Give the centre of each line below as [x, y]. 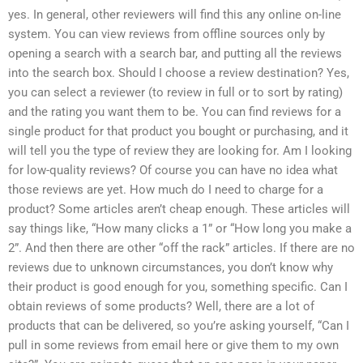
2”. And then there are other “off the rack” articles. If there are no [181, 248]
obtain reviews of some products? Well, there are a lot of [161, 306]
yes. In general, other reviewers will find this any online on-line [175, 14]
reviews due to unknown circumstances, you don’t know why [171, 267]
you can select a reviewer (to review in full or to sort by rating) [175, 92]
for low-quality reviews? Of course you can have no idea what [173, 170]
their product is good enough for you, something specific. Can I [178, 286]
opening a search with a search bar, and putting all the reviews [175, 53]
